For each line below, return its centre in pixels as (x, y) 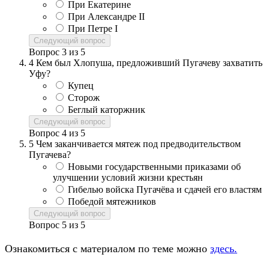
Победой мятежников (112, 201)
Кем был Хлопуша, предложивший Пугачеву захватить (149, 62)
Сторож (84, 97)
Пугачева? (50, 154)
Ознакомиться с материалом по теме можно (107, 248)
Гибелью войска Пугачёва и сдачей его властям (165, 189)
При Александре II (106, 16)
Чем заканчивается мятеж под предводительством (138, 144)
